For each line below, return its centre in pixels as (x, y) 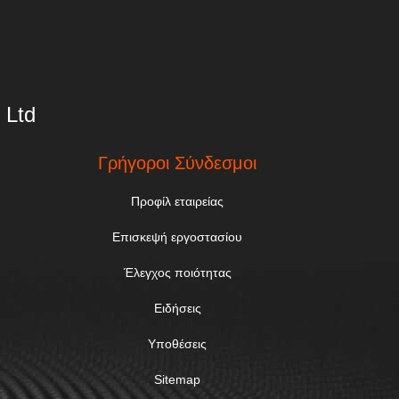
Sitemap (178, 379)
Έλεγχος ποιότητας (177, 273)
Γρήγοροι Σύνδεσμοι (178, 163)
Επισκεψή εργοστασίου (178, 237)
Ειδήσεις (177, 308)
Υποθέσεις (178, 344)
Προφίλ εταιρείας (178, 201)
